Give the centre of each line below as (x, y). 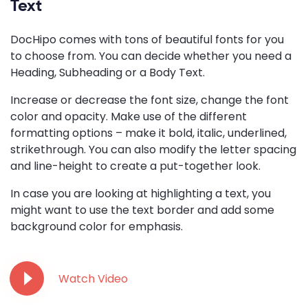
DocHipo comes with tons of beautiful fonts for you (147, 39)
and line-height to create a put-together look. (135, 166)
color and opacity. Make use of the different (129, 116)
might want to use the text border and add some (142, 210)
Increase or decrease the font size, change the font (150, 100)
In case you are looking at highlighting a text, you (141, 193)
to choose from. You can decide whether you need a (151, 56)
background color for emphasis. (97, 226)
